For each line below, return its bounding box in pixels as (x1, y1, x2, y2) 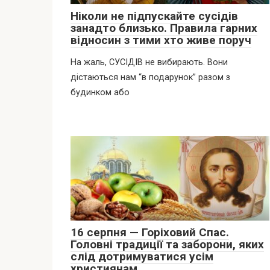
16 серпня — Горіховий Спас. (71, 225, 229, 239)
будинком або (71, 87, 130, 98)
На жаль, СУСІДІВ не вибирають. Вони (71, 57, 228, 67)
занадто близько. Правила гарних (71, 20, 257, 35)
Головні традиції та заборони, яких (71, 237, 264, 251)
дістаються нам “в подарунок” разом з (71, 72, 230, 83)
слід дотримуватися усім (71, 249, 213, 263)
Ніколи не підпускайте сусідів (71, 8, 238, 23)
